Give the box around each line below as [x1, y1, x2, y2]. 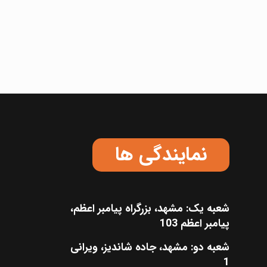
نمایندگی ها [115, 140, 207, 170]
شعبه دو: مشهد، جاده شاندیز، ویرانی [70, 239, 230, 256]
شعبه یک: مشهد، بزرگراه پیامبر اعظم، [70, 200, 230, 218]
